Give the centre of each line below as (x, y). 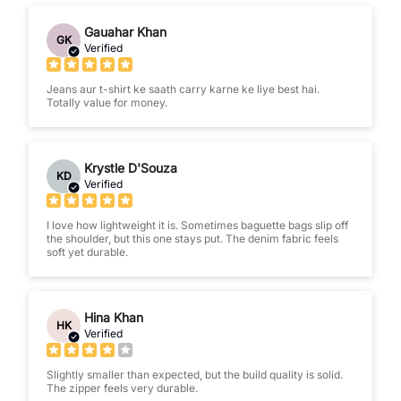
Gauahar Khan (125, 31)
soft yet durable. (87, 252)
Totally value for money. (107, 102)
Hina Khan (114, 317)
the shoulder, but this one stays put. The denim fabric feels (192, 238)
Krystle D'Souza (131, 167)
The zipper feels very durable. (122, 388)
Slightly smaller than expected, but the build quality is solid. (195, 374)
